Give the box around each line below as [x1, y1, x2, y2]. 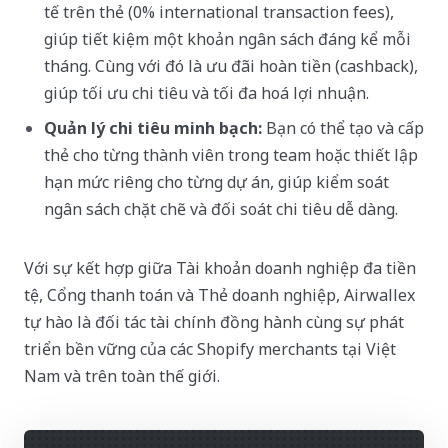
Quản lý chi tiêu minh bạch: [44, 116, 262, 139]
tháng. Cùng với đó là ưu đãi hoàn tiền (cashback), [44, 54, 418, 77]
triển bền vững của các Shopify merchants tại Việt [24, 337, 396, 360]
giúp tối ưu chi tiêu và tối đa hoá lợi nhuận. [44, 81, 369, 104]
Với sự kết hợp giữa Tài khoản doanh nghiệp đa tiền [24, 256, 416, 279]
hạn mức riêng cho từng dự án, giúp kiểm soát [44, 170, 389, 193]
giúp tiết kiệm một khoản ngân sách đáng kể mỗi [44, 27, 411, 50]
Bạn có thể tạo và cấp [262, 116, 424, 139]
